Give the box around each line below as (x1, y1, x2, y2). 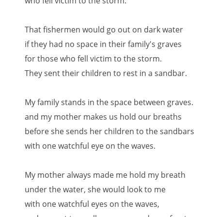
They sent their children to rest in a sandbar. (25, 68, 187, 78)
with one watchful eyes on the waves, (25, 199, 160, 209)
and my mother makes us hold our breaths (25, 111, 182, 122)
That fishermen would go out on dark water (25, 24, 184, 35)
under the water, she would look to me (25, 184, 166, 195)
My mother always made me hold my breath (25, 170, 186, 180)
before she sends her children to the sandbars (25, 126, 195, 137)
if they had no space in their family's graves (25, 39, 182, 49)
